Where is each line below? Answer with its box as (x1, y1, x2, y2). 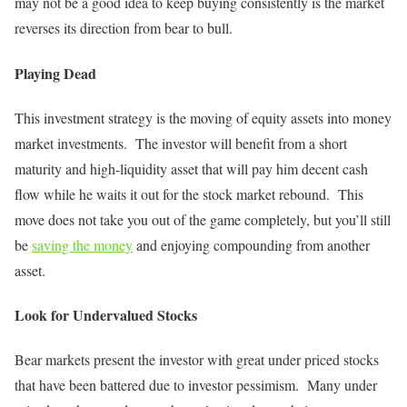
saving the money (32, 234, 133, 254)
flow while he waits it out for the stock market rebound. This (15, 184, 363, 203)
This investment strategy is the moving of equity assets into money (15, 107, 392, 127)
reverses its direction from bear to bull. (15, 18, 233, 38)
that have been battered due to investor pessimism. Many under (15, 375, 377, 395)
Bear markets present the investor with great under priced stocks (15, 350, 379, 370)
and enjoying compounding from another (133, 234, 370, 254)
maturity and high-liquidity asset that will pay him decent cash (15, 158, 368, 178)
